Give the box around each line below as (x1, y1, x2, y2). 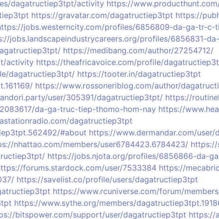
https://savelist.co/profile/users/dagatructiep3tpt (17, 175, 198, 184)
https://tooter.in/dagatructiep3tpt (77, 69, 201, 79)
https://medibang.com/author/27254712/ (63, 45, 214, 55)
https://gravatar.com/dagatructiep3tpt (31, 10, 173, 20)
